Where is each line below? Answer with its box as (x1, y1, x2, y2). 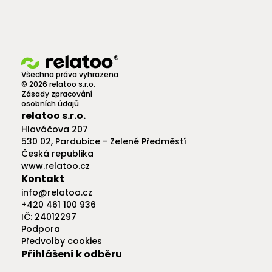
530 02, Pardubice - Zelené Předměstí (21, 135, 186, 148)
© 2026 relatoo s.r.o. (21, 78, 95, 89)
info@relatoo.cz (21, 186, 92, 199)
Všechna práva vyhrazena (21, 69, 118, 80)
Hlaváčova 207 (21, 123, 88, 135)
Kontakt (21, 171, 64, 186)
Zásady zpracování (21, 88, 92, 99)
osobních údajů (21, 98, 79, 109)
